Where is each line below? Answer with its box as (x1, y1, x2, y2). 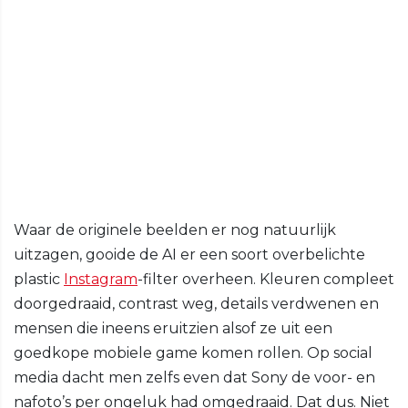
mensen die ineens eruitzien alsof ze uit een (14, 320, 332, 338)
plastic (14, 270, 64, 289)
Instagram (64, 270, 138, 289)
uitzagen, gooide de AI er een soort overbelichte (14, 246, 365, 264)
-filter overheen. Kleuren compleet (138, 270, 394, 289)
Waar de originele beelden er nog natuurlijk (14, 221, 336, 240)
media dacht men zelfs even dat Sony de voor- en (14, 369, 375, 387)
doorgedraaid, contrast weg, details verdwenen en (14, 295, 379, 313)
